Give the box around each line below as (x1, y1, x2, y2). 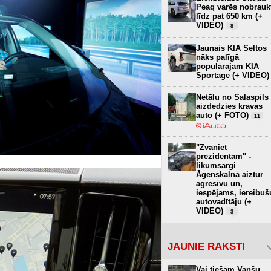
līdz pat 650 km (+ (196, 11, 263, 21)
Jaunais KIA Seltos (196, 43, 267, 53)
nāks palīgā (196, 52, 239, 62)
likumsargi (196, 160, 236, 170)
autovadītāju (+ (196, 197, 252, 206)
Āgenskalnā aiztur (196, 169, 263, 179)
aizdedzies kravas (196, 101, 263, 111)
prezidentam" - (196, 151, 251, 161)
